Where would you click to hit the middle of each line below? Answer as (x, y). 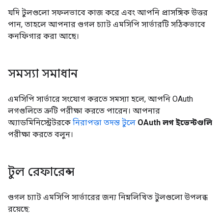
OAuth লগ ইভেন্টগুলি (175, 123)
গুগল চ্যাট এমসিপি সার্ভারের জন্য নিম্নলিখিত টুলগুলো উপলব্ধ (108, 197)
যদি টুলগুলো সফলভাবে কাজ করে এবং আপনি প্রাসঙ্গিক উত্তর (108, 13)
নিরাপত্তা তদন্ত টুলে (104, 123)
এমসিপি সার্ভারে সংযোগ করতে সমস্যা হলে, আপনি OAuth (100, 99)
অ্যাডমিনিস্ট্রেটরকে (40, 123)
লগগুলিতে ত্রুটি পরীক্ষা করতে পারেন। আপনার (84, 111)
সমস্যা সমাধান (43, 74)
